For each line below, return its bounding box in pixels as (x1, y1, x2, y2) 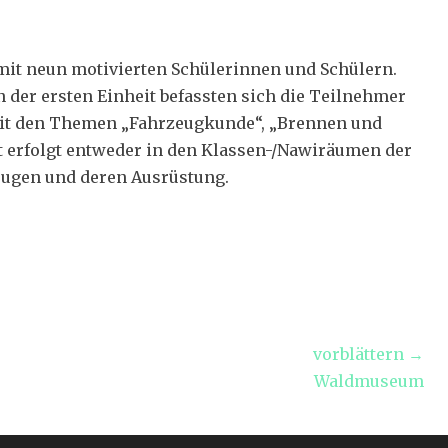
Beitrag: (33, 397, 96, 417)
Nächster (33, 370, 106, 390)
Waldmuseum (314, 371, 424, 391)
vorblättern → (313, 344, 424, 364)
